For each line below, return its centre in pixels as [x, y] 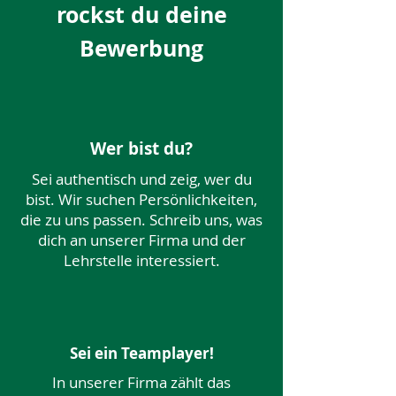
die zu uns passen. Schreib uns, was [141, 220]
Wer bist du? [141, 148]
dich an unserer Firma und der [141, 240]
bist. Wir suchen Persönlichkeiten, [141, 199]
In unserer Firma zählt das [141, 382]
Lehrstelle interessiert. [141, 260]
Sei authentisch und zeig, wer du [141, 179]
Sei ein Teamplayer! [141, 353]
